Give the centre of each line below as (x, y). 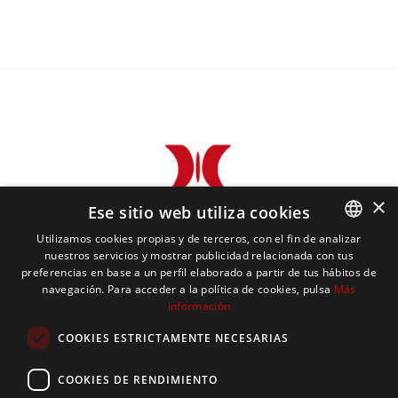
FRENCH (347, 370)
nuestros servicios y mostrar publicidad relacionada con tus (199, 255)
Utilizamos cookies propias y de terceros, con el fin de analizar (199, 239)
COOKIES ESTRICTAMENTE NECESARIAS (173, 338)
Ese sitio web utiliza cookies (199, 212)
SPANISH (349, 295)
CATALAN (350, 258)
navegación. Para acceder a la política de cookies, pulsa (187, 289)
